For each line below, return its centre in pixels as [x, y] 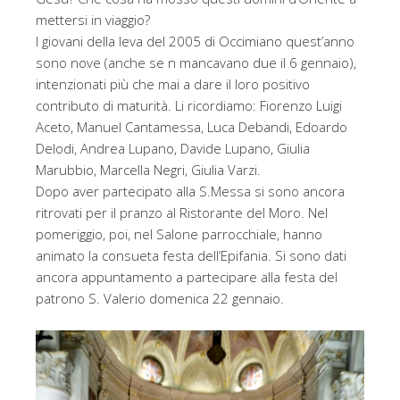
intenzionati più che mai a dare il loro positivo [173, 84]
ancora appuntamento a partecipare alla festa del [187, 277]
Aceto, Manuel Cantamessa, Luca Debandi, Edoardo [192, 127]
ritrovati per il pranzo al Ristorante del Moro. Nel [182, 213]
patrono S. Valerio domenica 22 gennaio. [160, 299]
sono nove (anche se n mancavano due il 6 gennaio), [196, 63]
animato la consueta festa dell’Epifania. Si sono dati [191, 256]
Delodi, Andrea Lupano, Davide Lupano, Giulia [173, 149]
